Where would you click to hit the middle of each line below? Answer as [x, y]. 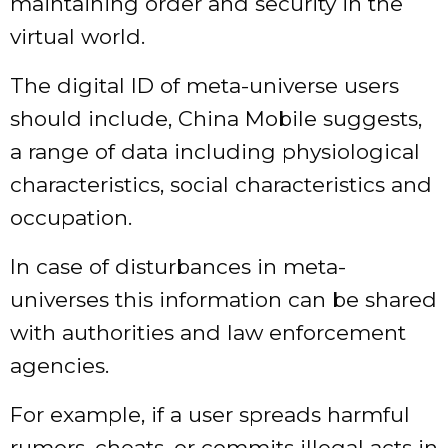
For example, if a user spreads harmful [210, 415]
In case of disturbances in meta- [178, 267]
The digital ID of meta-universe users [204, 86]
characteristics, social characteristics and [221, 185]
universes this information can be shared [223, 300]
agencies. [59, 366]
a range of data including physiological [215, 152]
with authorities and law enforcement [208, 333]
